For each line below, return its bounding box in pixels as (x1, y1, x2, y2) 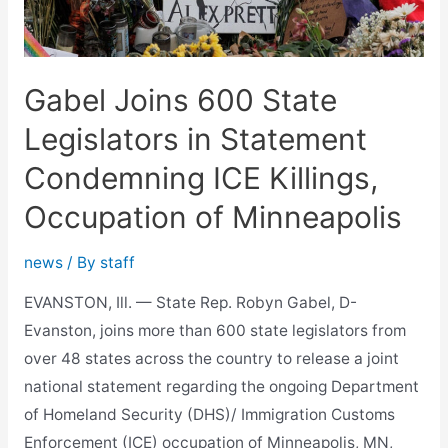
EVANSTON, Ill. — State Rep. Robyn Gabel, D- (23, 293, 357, 313)
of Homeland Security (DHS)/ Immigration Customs (23, 405, 395, 425)
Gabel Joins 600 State (23, 81, 337, 118)
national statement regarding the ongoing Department (23, 377, 419, 397)
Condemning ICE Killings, (23, 159, 378, 196)
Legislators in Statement (23, 120, 367, 157)
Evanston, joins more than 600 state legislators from (23, 321, 406, 341)
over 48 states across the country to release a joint (23, 349, 399, 369)
